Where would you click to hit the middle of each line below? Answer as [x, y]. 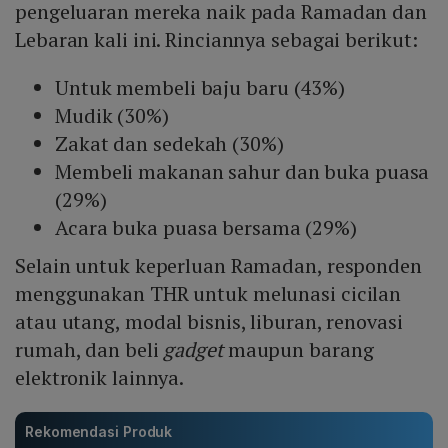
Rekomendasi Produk [99, 432]
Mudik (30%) [112, 116]
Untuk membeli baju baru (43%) [200, 88]
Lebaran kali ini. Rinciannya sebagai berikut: [216, 40]
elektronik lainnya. [100, 378]
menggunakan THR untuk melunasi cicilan [208, 294]
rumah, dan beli [89, 350]
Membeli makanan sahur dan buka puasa [242, 172]
